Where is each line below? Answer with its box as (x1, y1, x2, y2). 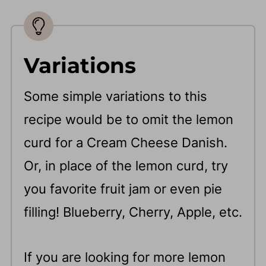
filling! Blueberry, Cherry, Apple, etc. (23, 204, 242, 220)
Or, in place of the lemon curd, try (23, 157, 228, 173)
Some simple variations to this (23, 88, 207, 104)
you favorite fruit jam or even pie (23, 180, 222, 197)
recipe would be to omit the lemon (23, 111, 233, 127)
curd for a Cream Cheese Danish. (23, 134, 227, 150)
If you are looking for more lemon (23, 249, 226, 265)
